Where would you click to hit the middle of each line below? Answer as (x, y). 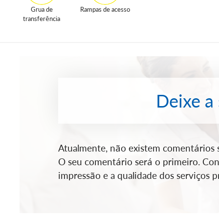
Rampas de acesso (105, 9)
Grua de (42, 9)
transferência (42, 19)
